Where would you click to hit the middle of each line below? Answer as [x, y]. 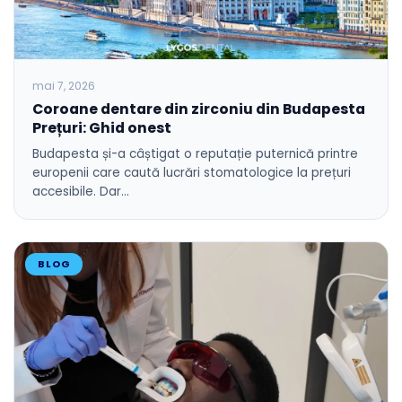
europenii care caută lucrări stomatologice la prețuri [192, 172]
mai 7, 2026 [64, 85]
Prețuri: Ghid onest [102, 127]
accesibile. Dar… [81, 191]
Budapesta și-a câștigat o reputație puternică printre [195, 153]
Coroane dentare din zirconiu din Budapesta [199, 109]
